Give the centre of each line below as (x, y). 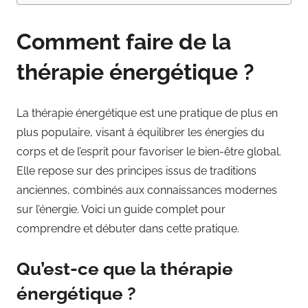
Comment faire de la (124, 41)
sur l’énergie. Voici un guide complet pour (121, 209)
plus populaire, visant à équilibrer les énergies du (141, 132)
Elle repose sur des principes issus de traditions (136, 170)
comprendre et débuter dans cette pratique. (128, 228)
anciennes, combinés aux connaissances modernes (147, 190)
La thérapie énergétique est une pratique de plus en (147, 113)
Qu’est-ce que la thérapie (125, 268)
